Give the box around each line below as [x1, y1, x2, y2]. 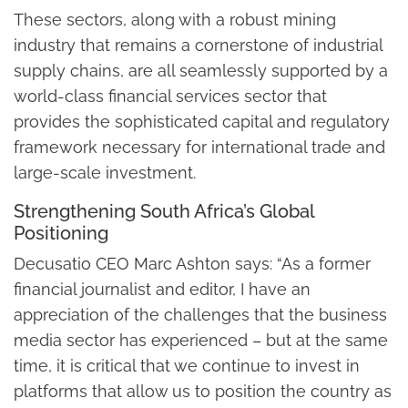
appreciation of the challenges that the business [14, 304, 387, 324]
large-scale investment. [14, 162, 196, 182]
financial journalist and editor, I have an [14, 279, 311, 299]
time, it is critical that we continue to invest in [14, 355, 360, 375]
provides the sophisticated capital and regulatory [14, 111, 390, 131]
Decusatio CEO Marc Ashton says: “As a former [14, 253, 371, 273]
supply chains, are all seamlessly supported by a [14, 60, 388, 80]
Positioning [14, 221, 108, 244]
